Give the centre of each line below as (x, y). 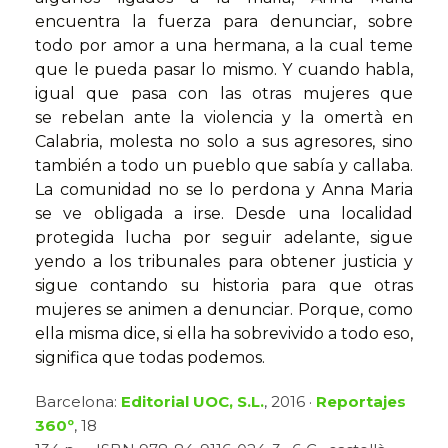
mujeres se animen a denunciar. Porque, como (224, 310)
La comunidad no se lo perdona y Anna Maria (224, 190)
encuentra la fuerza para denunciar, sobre (224, 22)
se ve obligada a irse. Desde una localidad (224, 214)
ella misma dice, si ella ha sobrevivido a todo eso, (224, 334)
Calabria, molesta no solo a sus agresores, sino (224, 142)
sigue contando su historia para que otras (224, 286)
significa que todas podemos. (150, 358)
